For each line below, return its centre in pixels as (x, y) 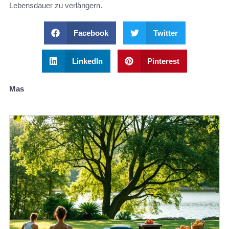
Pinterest (163, 61)
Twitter (165, 33)
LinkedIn (87, 61)
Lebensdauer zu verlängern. (56, 6)
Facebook (91, 33)
